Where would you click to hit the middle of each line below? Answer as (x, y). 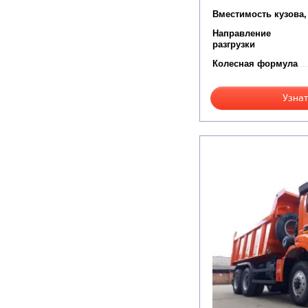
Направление (242, 34)
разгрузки (234, 45)
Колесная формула (255, 64)
